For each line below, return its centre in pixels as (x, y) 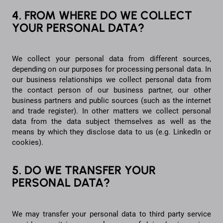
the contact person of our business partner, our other (111, 90)
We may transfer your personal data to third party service (111, 214)
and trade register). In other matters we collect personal (111, 111)
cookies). (29, 143)
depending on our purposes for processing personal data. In (111, 69)
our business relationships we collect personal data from (111, 80)
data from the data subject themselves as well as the (111, 122)
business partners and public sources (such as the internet (111, 101)
